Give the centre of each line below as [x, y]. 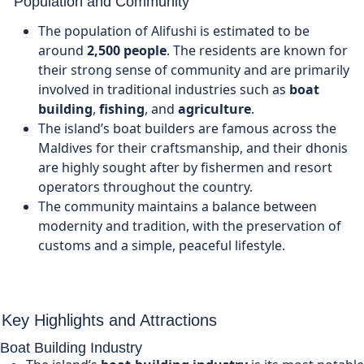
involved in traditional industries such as [164, 89]
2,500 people [127, 50]
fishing [122, 108]
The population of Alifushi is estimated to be [174, 30]
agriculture [214, 108]
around [63, 50]
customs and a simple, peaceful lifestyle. [162, 245]
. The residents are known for [257, 50]
